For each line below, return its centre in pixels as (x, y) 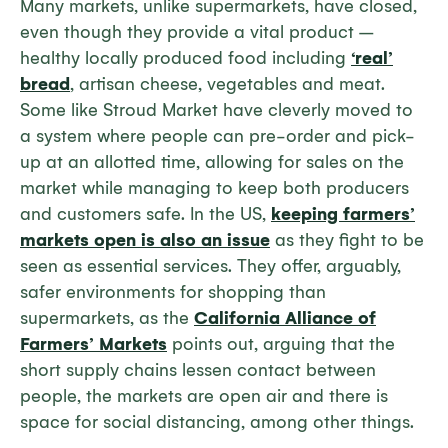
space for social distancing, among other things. (217, 422)
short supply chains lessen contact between (198, 370)
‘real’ (372, 58)
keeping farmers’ (343, 214)
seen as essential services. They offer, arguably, (210, 266)
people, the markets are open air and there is (204, 396)
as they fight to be (347, 240)
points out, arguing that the (281, 344)
